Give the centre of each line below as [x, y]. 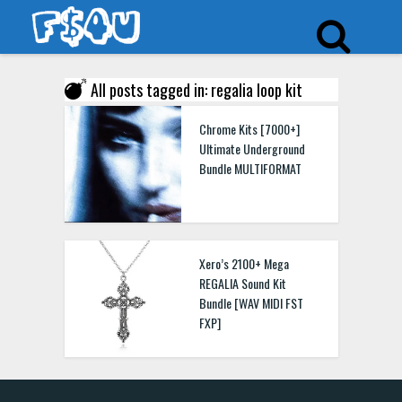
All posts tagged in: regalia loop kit [196, 90]
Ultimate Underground [252, 149]
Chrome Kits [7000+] [249, 129]
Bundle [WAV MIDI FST [251, 303]
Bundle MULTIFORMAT [250, 168]
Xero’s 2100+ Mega [244, 263]
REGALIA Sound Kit [242, 283]
